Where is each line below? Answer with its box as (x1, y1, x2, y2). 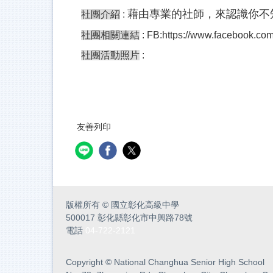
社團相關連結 (81, 30, 140, 41)
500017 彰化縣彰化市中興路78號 (66, 213, 193, 223)
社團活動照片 (81, 50, 140, 61)
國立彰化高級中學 (111, 200, 179, 210)
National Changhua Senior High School (114, 257, 264, 268)
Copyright (66, 257, 105, 268)
